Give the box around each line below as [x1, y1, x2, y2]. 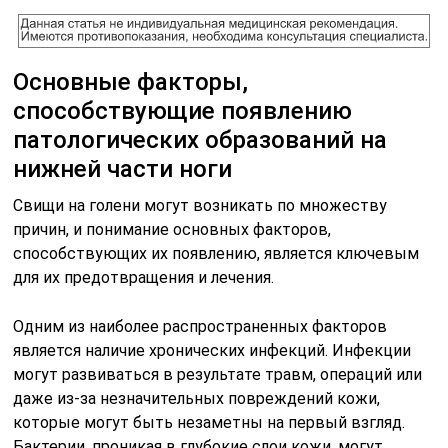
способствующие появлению [13, 96, 353, 125]
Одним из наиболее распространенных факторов [13, 316, 388, 336]
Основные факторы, [13, 67, 249, 96]
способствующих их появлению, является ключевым [13, 243, 420, 263]
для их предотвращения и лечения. [13, 267, 275, 287]
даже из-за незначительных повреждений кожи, [13, 388, 381, 408]
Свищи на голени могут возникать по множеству [13, 195, 388, 215]
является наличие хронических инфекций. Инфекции [13, 340, 412, 360]
